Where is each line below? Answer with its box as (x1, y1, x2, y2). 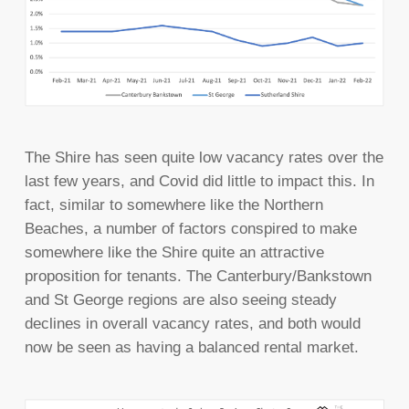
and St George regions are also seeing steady (24, 291, 337, 309)
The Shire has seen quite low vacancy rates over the (24, 149, 383, 167)
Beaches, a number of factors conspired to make (24, 220, 357, 238)
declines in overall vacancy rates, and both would (24, 315, 361, 333)
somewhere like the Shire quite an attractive (24, 244, 324, 262)
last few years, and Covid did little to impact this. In (24, 173, 374, 191)
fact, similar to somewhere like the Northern (24, 196, 323, 215)
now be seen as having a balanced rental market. (24, 339, 359, 357)
